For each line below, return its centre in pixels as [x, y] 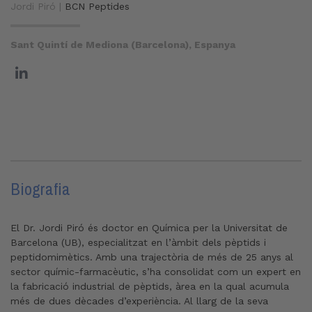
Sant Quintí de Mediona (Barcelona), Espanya [123, 45]
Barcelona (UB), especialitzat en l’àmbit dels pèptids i [138, 242]
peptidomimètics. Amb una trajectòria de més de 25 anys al [152, 257]
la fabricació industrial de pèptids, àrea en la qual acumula [150, 286]
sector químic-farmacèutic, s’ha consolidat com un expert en [156, 272]
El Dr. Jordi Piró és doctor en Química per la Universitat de [149, 228]
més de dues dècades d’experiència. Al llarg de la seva [139, 301]
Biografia [40, 189]
